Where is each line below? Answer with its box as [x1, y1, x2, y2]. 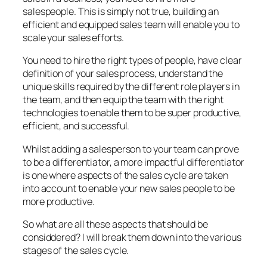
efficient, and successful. [23, 119, 130, 133]
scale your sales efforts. [23, 31, 124, 45]
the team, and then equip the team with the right [23, 93, 224, 107]
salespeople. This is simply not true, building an [23, 5, 219, 18]
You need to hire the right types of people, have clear [23, 54, 242, 67]
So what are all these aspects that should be [23, 217, 208, 231]
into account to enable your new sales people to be [23, 181, 235, 195]
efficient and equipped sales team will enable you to [23, 18, 240, 32]
